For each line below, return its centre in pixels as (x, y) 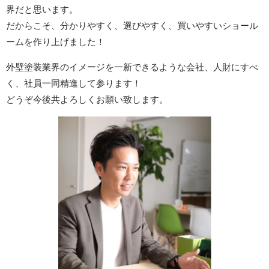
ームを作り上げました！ (56, 42)
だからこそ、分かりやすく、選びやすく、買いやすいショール (132, 26)
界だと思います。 (42, 10)
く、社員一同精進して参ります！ (74, 83)
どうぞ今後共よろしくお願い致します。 (87, 100)
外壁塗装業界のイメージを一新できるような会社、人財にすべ (132, 67)
